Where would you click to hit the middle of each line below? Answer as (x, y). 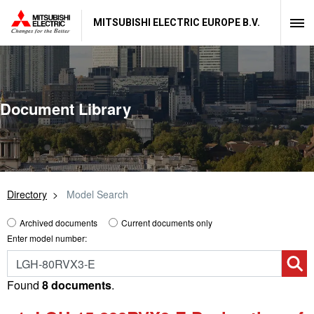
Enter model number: (47, 238)
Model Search (96, 194)
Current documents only (167, 222)
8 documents (77, 285)
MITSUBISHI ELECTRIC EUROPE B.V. (177, 22)
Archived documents (59, 222)
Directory (27, 194)
